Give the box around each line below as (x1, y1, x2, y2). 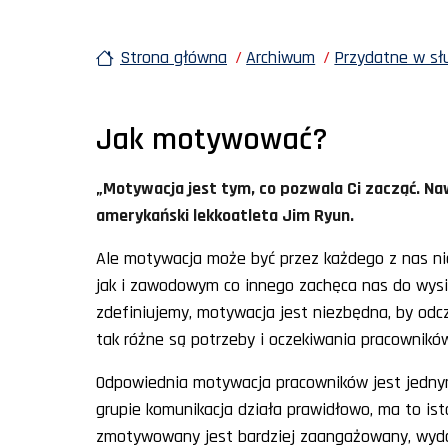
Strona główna (120, 45, 227, 69)
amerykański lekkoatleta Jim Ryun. (96, 203, 354, 227)
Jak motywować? (96, 118, 328, 160)
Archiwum (246, 45, 316, 69)
